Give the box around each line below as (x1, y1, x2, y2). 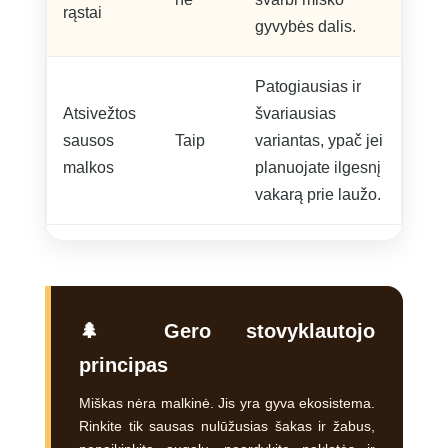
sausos (62, 131, 114, 149)
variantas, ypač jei (254, 131, 383, 149)
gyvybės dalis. (254, 17, 356, 35)
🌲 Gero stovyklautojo (78, 319, 376, 342)
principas (78, 353, 168, 376)
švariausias (254, 104, 336, 122)
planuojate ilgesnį (254, 158, 381, 176)
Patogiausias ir (254, 77, 361, 95)
